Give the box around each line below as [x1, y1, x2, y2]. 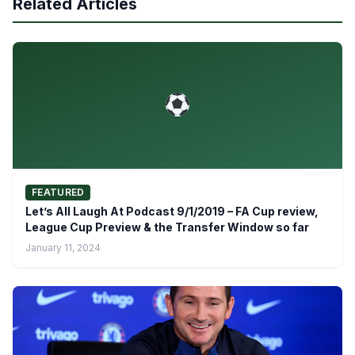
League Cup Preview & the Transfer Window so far [25, 220, 309, 235]
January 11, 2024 [25, 242, 101, 254]
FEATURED [32, 186, 85, 199]
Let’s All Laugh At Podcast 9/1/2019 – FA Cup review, [25, 204, 319, 219]
